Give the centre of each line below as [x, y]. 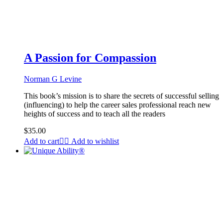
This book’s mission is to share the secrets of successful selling [121, 96]
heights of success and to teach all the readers [95, 114]
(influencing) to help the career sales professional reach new [117, 105]
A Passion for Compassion [90, 58]
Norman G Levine [53, 79]
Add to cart [42, 141]
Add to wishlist [95, 141]
